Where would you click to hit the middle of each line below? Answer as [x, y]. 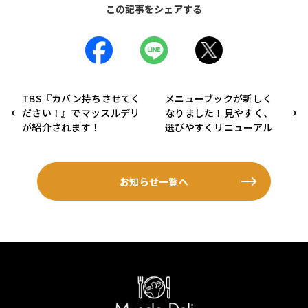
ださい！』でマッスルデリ [81, 112]
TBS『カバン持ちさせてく [81, 98]
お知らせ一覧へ [154, 181]
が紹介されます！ [62, 127]
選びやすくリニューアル [219, 127]
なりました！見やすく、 [219, 112]
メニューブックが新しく [219, 98]
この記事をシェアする [154, 9]
